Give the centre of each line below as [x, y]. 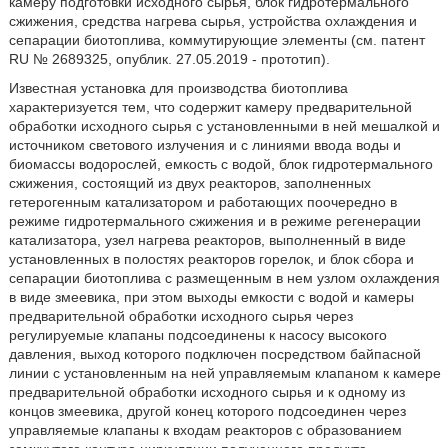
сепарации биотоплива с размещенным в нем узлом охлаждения [224, 278]
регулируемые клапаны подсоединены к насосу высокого [197, 335]
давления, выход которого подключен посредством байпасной [214, 354]
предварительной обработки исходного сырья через [180, 316]
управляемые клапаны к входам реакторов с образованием [205, 430]
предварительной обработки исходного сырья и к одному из [206, 392]
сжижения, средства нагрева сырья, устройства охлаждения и [212, 21]
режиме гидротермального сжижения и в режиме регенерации [214, 221]
